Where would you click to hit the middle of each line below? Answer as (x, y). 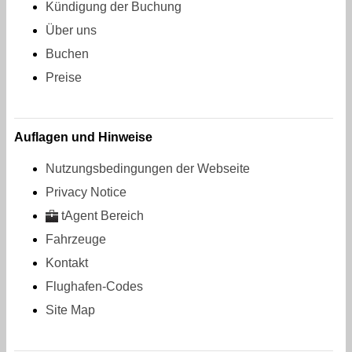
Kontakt (67, 263)
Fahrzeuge (76, 240)
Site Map (70, 310)
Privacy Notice (86, 192)
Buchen (67, 54)
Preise (64, 78)
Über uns (71, 31)
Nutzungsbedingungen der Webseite (148, 169)
